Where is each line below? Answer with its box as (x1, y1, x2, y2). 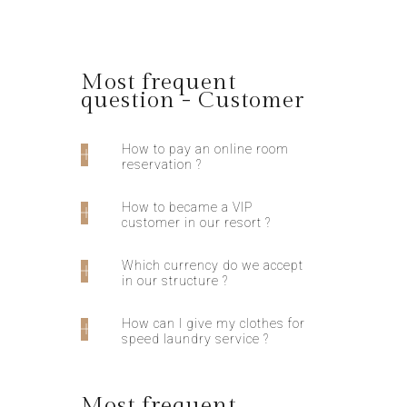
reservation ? (122, 156, 202, 172)
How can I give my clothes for (122, 315, 305, 331)
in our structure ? (122, 273, 228, 288)
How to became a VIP (122, 199, 253, 214)
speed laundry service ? (122, 331, 269, 346)
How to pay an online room (122, 141, 289, 156)
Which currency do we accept (122, 257, 303, 273)
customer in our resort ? (122, 214, 271, 230)
